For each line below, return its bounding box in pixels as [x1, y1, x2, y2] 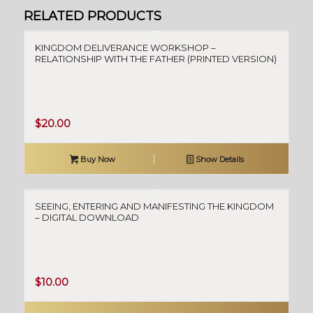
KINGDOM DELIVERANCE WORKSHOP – [34, 42, 216, 53]
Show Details [194, 154, 245, 164]
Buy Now [78, 154, 116, 164]
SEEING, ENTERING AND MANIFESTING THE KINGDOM [34, 201, 274, 212]
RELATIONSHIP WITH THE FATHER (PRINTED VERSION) [34, 53, 277, 64]
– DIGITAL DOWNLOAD [34, 212, 139, 223]
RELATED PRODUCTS [23, 8, 161, 24]
